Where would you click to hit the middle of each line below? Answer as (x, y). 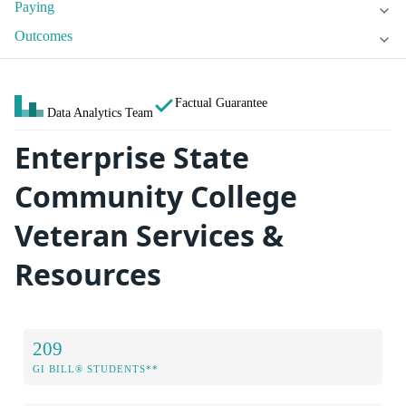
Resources (88, 275)
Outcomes (43, 36)
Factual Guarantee (221, 103)
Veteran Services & (149, 236)
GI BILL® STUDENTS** (96, 368)
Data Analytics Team (100, 113)
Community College (156, 197)
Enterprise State (132, 158)
